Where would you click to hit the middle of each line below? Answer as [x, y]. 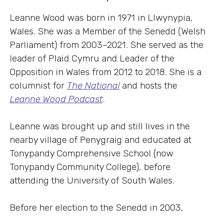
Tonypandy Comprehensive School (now [92, 153]
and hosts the [148, 85]
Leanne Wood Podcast [56, 99]
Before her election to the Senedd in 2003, [96, 207]
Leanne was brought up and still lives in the [100, 126]
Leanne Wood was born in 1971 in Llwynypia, [101, 17]
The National [93, 85]
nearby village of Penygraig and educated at [101, 139]
